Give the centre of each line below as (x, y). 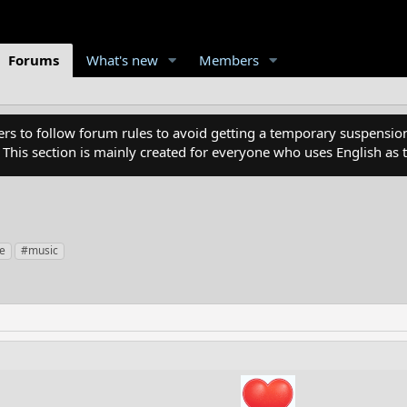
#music (40, 250)
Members (228, 60)
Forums (34, 60)
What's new (122, 60)
